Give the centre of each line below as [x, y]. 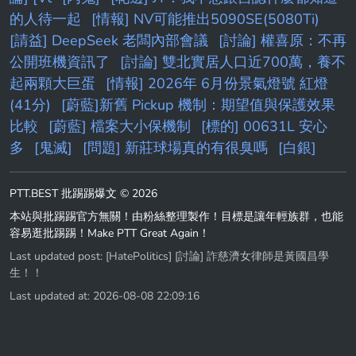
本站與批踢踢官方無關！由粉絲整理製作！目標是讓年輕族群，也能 [176, 216]
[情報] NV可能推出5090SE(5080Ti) [205, 19]
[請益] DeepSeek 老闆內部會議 [109, 40]
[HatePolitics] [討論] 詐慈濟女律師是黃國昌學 [217, 256]
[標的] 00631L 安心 [264, 126]
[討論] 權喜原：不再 [282, 40]
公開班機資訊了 [60, 62]
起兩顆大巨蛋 [52, 83]
